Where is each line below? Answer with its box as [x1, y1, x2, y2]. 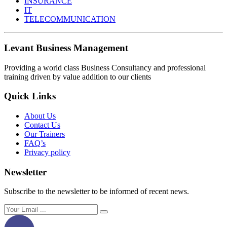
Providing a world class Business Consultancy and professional [4, 63, 206, 72]
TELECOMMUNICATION [24, 15, 116, 24]
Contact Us [24, 120, 60, 129]
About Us [24, 111, 56, 120]
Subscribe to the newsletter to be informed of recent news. [4, 187, 189, 196]
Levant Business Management [4, 42, 128, 53]
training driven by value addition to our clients [4, 72, 151, 81]
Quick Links [4, 91, 56, 102]
